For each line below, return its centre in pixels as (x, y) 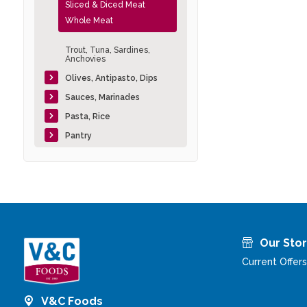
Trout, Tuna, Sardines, (107, 50)
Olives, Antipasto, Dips (111, 78)
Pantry (78, 136)
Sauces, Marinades (102, 98)
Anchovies (85, 59)
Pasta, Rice (87, 117)
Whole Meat (89, 21)
